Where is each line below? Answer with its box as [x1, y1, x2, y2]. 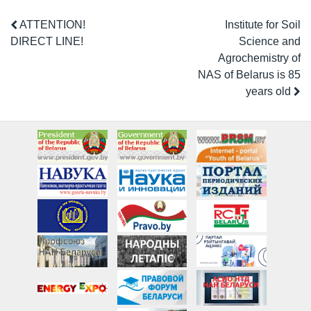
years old [245, 85, 294, 97]
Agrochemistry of [217, 51, 301, 64]
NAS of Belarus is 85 [197, 68, 301, 81]
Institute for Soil [224, 18, 301, 31]
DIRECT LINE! [10, 35, 83, 47]
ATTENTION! [17, 18, 85, 31]
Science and [238, 35, 301, 47]
